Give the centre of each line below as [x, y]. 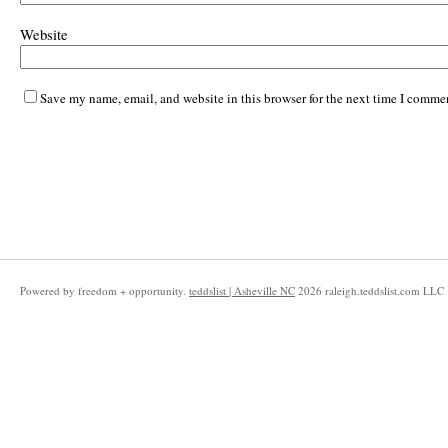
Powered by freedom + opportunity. [104, 290]
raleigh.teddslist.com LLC [383, 290]
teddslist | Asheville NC [242, 290]
